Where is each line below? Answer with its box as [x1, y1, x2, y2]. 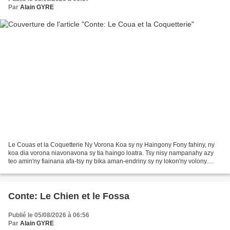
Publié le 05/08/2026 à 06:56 [8, 211, 89, 219]
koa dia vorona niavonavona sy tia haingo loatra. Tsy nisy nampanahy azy [8, 149, 214, 157]
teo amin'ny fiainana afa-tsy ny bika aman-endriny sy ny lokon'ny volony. [8, 157, 208, 165]
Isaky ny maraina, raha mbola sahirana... [8, 165, 121, 173]
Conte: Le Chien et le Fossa [8, 190, 129, 201]
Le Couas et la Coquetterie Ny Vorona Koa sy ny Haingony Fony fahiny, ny [8, 141, 215, 148]
